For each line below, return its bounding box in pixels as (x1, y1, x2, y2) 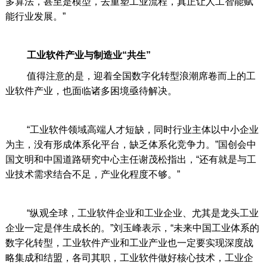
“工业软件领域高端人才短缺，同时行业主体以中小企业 (5, 125, 259, 135)
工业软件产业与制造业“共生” (26, 50, 151, 61)
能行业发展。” (5, 11, 66, 22)
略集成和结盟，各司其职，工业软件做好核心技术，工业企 (5, 253, 253, 263)
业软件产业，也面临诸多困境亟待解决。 (5, 86, 177, 97)
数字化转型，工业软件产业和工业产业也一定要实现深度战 (5, 238, 253, 249)
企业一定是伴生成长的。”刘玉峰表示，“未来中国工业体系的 (5, 223, 259, 234)
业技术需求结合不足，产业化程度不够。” (5, 169, 180, 180)
